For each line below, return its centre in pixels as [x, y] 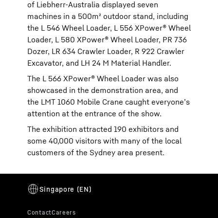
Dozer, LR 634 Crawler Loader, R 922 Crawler [106, 51]
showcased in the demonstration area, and [103, 90]
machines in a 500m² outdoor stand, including [108, 16]
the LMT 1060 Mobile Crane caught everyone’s [109, 102]
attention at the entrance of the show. [94, 113]
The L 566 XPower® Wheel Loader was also [103, 78]
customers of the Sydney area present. [96, 152]
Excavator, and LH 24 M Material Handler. [99, 63]
